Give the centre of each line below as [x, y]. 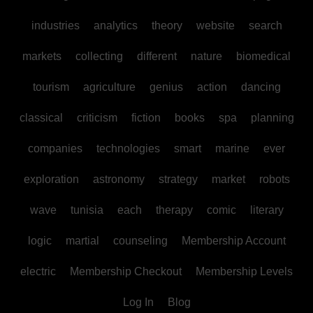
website [215, 25]
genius [166, 87]
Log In [138, 302]
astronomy [118, 179]
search [265, 25]
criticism [97, 117]
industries [55, 25]
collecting [99, 56]
